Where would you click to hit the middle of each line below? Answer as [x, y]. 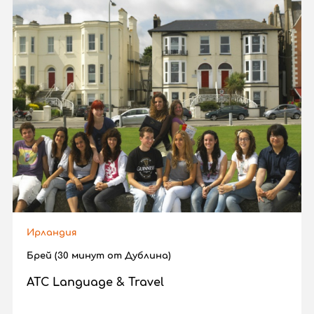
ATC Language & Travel [95, 282]
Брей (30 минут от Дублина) [99, 255]
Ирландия [52, 232]
